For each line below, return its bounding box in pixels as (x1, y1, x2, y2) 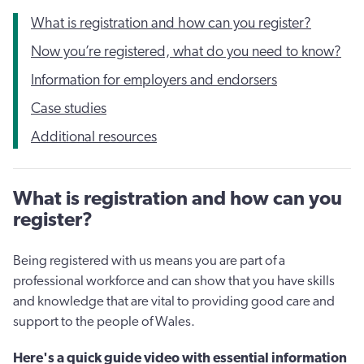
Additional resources (31, 130, 157, 145)
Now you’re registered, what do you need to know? (31, 45, 341, 60)
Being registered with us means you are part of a (13, 253, 285, 268)
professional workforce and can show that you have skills (13, 274, 335, 288)
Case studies (31, 102, 106, 117)
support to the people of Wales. (13, 314, 195, 329)
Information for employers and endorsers (31, 73, 277, 89)
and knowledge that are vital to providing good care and (13, 294, 335, 309)
